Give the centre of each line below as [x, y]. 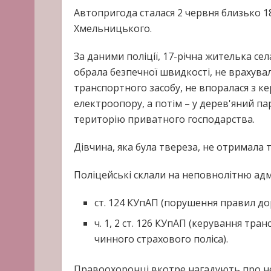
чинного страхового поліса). [162, 239]
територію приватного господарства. [164, 119]
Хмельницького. [113, 28]
